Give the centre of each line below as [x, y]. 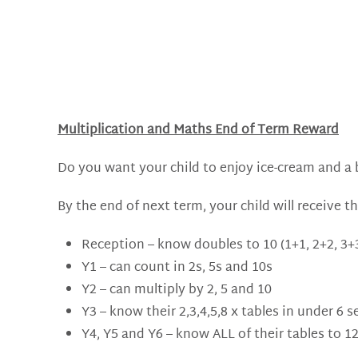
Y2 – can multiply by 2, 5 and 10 [177, 290]
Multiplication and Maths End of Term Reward [198, 130]
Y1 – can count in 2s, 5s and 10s [177, 268]
